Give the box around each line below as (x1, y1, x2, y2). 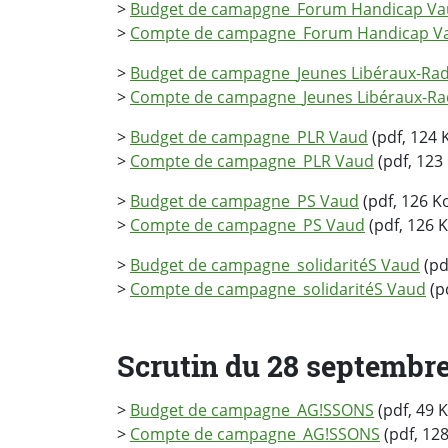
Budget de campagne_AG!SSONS (130, 399, 374, 422)
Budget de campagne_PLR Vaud (130, 126, 368, 149)
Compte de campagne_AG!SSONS (130, 423, 380, 446)
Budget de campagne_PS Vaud (130, 190, 359, 213)
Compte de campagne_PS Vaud (130, 214, 365, 237)
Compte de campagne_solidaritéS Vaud (130, 278, 426, 301)
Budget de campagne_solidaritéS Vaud (130, 254, 420, 277)
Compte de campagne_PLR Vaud (130, 150, 374, 173)
